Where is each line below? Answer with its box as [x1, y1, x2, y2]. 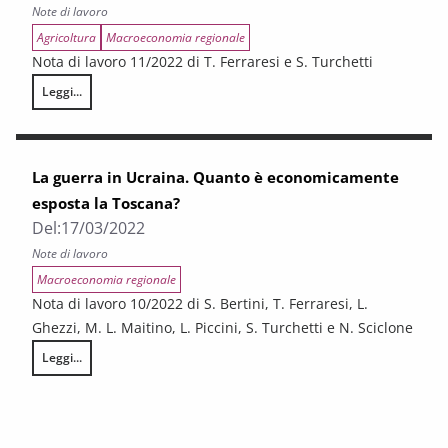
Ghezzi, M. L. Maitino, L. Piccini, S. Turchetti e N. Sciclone [32, 318, 413, 337]
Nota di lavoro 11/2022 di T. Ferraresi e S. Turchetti [32, 52, 373, 71]
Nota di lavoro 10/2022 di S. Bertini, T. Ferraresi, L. [32, 294, 368, 313]
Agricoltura [37, 29, 96, 46]
